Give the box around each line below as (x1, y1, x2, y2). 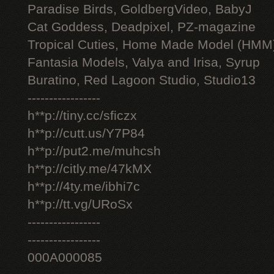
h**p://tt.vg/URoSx (28, 197, 133, 212)
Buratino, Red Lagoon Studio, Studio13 (28, 73, 256, 87)
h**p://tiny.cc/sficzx (28, 108, 137, 123)
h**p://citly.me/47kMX (28, 161, 152, 176)
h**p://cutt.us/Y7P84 (28, 126, 145, 141)
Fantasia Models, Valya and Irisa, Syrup (28, 55, 260, 70)
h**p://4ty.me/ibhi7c (28, 179, 140, 194)
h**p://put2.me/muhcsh (28, 144, 161, 158)
